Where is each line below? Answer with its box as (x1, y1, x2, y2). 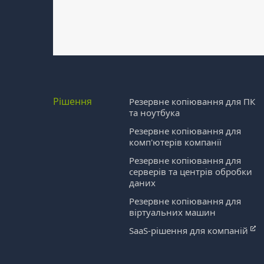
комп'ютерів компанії (129, 136, 222, 148)
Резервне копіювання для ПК (129, 95, 256, 107)
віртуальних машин (129, 206, 216, 218)
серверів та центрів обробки (129, 166, 253, 177)
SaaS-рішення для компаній (129, 225, 251, 236)
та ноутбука (129, 107, 180, 118)
